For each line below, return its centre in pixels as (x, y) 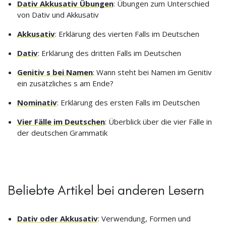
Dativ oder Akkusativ (57, 219)
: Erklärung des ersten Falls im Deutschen (128, 103)
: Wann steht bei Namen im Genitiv (152, 72)
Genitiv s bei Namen (55, 72)
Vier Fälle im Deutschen (61, 122)
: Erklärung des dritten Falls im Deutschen (109, 53)
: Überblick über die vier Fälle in (158, 122)
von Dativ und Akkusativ (58, 15)
